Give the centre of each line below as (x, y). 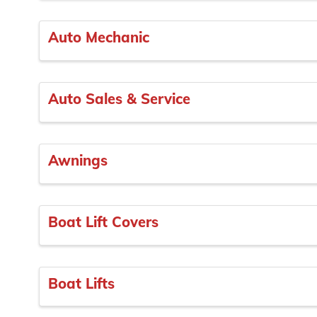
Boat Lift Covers (103, 221)
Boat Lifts (81, 283)
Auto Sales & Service (119, 99)
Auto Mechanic (99, 38)
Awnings (78, 161)
